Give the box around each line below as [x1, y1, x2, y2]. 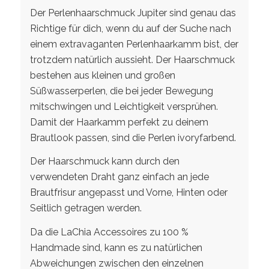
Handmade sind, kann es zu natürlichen [29, 242, 202, 253]
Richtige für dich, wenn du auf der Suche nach [29, 22, 231, 34]
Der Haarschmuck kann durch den [29, 156, 180, 168]
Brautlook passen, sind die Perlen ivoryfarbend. [29, 131, 236, 144]
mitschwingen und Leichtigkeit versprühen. [29, 100, 218, 112]
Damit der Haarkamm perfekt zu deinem [29, 116, 208, 128]
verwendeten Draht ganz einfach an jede [29, 171, 209, 183]
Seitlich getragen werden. [29, 202, 142, 214]
